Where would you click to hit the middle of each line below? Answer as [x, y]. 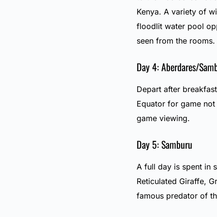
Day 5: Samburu [164, 145]
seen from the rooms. [176, 41]
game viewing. [163, 118]
